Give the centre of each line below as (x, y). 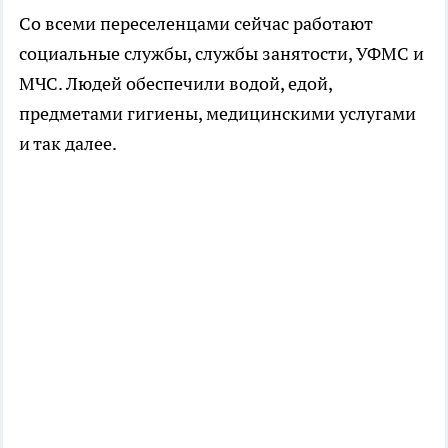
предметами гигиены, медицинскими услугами (217, 113)
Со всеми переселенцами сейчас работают (196, 23)
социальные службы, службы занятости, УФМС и (221, 53)
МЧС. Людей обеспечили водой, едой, (175, 83)
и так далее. (68, 143)
